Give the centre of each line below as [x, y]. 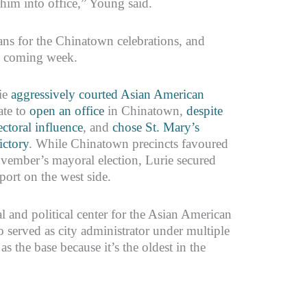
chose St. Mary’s [156, 127]
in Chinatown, [145, 111]
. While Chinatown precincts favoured [128, 144]
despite [204, 111]
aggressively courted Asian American [107, 95]
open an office [66, 111]
